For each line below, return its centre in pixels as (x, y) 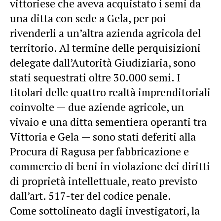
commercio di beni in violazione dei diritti (110, 166)
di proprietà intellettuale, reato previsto (104, 181)
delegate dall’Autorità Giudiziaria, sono (103, 62)
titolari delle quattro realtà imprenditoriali (110, 92)
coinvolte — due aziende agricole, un (97, 107)
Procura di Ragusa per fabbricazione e (99, 151)
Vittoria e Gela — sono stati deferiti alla (103, 136)
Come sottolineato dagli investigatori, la (105, 210)
